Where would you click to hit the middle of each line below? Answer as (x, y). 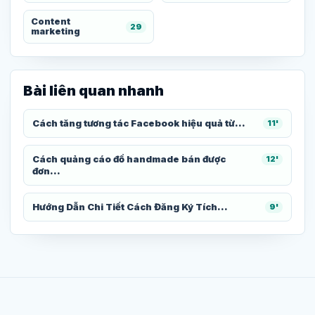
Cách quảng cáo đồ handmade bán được (129, 159)
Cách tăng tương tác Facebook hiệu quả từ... (139, 123)
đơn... (46, 171)
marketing (56, 32)
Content (51, 22)
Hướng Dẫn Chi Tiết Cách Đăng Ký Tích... (130, 207)
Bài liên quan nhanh (94, 91)
